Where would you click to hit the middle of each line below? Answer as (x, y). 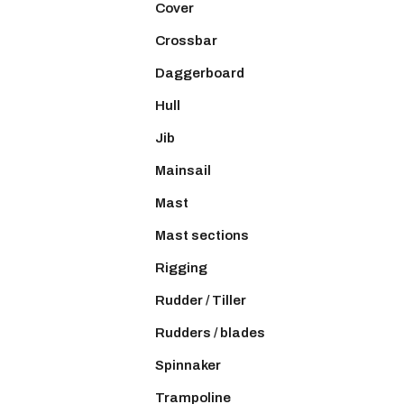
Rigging (181, 267)
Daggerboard (200, 73)
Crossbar (186, 40)
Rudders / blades (210, 332)
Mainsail (183, 170)
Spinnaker (188, 365)
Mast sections (202, 235)
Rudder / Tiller (201, 300)
